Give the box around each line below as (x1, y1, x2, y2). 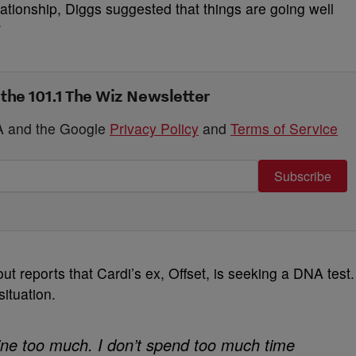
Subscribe (274, 167, 331, 185)
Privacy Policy (110, 118, 199, 138)
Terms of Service (230, 118, 338, 138)
